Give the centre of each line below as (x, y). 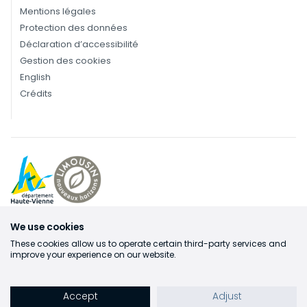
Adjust (227, 296)
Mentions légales (58, 11)
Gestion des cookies (65, 60)
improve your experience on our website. (93, 255)
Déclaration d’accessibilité (79, 44)
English (35, 77)
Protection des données (74, 27)
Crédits (36, 93)
